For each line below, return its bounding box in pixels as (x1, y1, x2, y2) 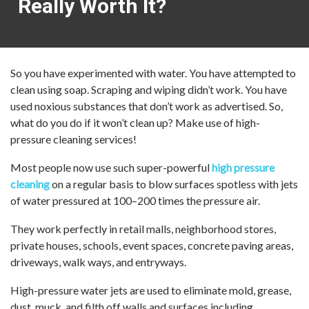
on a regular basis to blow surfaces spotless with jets (50, 177, 298, 190)
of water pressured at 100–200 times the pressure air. (10, 194, 260, 207)
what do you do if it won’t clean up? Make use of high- (10, 116, 260, 129)
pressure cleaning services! (10, 132, 137, 146)
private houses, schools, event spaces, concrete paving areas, (10, 239, 293, 252)
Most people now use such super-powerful (10, 161, 212, 174)
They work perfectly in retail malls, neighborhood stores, (10, 222, 276, 235)
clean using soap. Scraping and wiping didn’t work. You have (10, 83, 287, 96)
